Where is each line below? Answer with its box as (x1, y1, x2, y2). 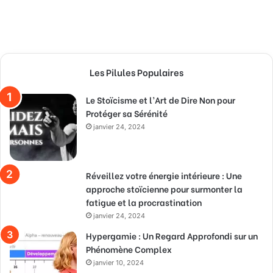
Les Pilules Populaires (90, 65, 183, 79)
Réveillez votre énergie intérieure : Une (86, 169, 242, 182)
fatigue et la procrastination (86, 196, 202, 209)
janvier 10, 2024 (93, 258, 144, 268)
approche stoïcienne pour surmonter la (86, 182, 243, 196)
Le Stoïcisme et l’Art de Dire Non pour (86, 93, 235, 107)
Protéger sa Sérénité (86, 107, 168, 120)
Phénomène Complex (86, 243, 172, 256)
